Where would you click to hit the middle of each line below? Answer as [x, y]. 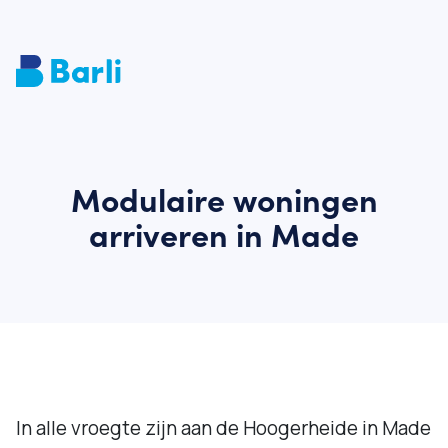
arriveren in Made [224, 233]
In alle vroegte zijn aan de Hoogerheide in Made [223, 428]
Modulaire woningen [224, 198]
